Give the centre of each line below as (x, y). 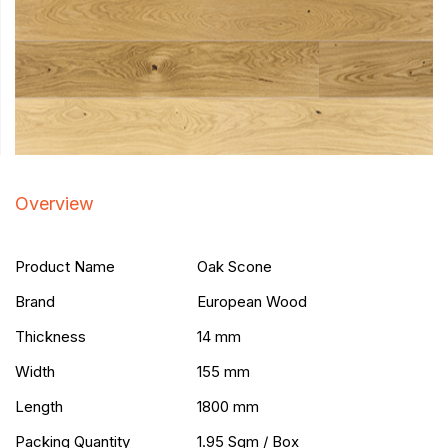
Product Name (65, 267)
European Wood (252, 302)
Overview (54, 204)
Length (39, 407)
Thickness (50, 337)
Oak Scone (234, 267)
